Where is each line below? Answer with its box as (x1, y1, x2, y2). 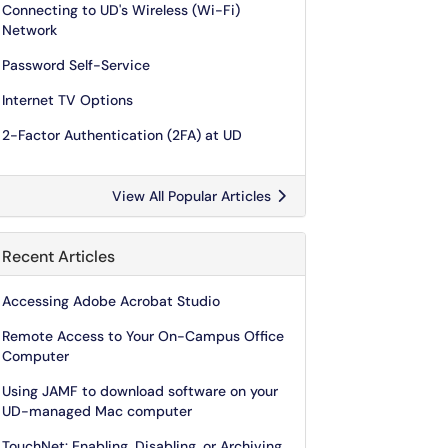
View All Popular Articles (112, 187, 275, 205)
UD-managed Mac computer (2, 402, 192, 420)
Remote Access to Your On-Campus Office (2, 327, 284, 345)
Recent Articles (2, 246, 115, 267)
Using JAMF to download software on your (2, 382, 278, 400)
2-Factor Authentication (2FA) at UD (2, 126, 242, 144)
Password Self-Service (2, 56, 150, 74)
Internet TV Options (2, 91, 133, 109)
